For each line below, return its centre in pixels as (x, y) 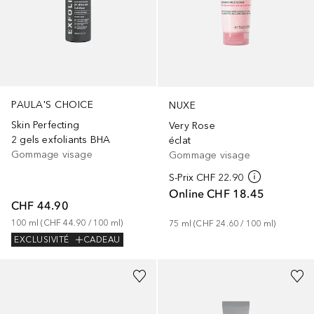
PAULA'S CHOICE (52, 104)
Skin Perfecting (45, 125)
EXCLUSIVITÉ (42, 240)
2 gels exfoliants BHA (61, 139)
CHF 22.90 (220, 177)
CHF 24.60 (217, 223)
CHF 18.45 (236, 193)
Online (187, 193)
